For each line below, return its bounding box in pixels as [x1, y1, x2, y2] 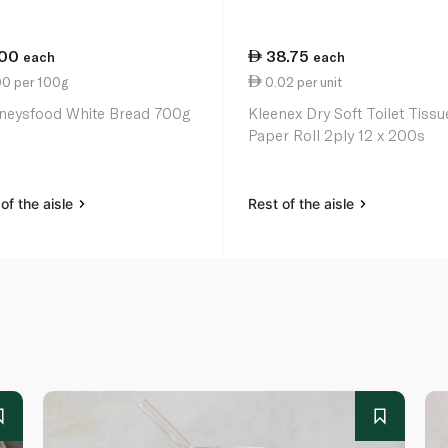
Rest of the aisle [248, 195, 359, 213]
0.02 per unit [262, 73, 343, 90]
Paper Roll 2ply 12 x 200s [248, 126, 426, 145]
